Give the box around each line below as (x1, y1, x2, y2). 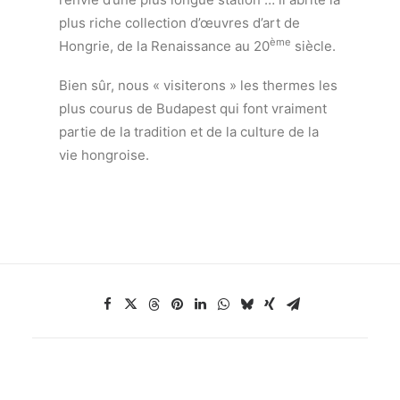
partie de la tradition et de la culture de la (59, 122, 320, 140)
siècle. (291, 37, 337, 54)
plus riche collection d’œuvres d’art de (59, 13, 301, 31)
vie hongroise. (59, 146, 150, 163)
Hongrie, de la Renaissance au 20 (59, 37, 271, 54)
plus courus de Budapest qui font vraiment (59, 99, 328, 117)
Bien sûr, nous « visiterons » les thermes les (59, 76, 338, 94)
